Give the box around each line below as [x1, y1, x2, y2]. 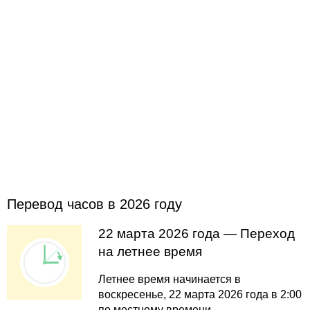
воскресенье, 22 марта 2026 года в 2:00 [98, 288, 302, 300]
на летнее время [98, 244, 202, 259]
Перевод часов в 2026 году [7, 197, 182, 212]
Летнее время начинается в [98, 273, 241, 285]
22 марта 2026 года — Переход [98, 226, 295, 241]
